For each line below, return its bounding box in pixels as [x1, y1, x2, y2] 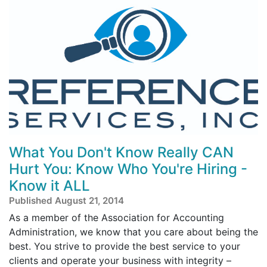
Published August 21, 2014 [9, 194, 124, 206]
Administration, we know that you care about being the [9, 225, 258, 238]
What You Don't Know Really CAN [9, 143, 234, 161]
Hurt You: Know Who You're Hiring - [9, 160, 247, 178]
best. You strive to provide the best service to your [9, 240, 240, 252]
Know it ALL [9, 176, 90, 194]
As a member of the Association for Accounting [9, 211, 224, 223]
